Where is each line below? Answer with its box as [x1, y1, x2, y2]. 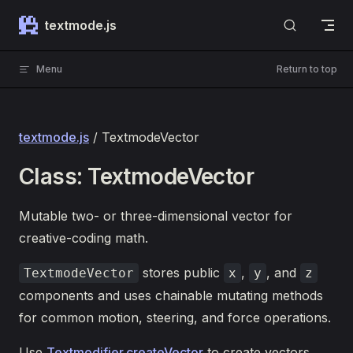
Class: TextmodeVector [19, 163, 255, 190]
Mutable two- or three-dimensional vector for [19, 208, 292, 224]
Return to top [277, 63, 337, 75]
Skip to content [19, 16, 92, 28]
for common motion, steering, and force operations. [19, 310, 331, 325]
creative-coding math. [19, 230, 148, 246]
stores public [139, 265, 224, 281]
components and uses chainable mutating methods [19, 288, 323, 303]
